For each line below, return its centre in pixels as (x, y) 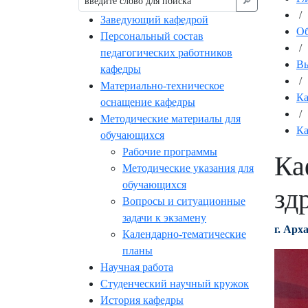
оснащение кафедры (148, 102)
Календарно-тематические (184, 234)
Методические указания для (188, 168)
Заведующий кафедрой (154, 20)
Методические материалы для (170, 119)
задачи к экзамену (164, 218)
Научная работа (137, 267)
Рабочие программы (170, 152)
